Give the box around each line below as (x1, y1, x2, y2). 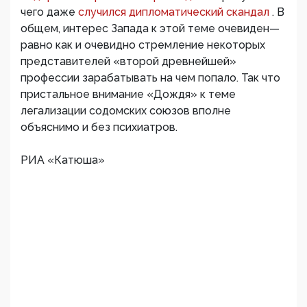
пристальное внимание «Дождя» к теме (21, 88, 236, 101)
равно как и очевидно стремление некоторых (21, 38, 265, 52)
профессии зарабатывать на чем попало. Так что (21, 71, 280, 85)
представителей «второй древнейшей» (21, 55, 236, 69)
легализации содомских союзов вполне (21, 104, 231, 118)
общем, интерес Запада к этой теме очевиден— (21, 22, 280, 36)
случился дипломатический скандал (78, 5, 272, 19)
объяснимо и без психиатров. (21, 121, 177, 134)
